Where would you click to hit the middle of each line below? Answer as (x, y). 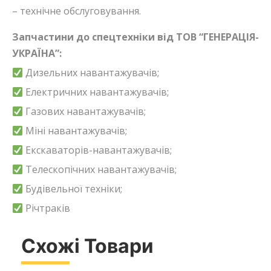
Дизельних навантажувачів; (91, 72)
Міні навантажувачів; (75, 130)
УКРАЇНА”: (37, 53)
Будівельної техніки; (73, 188)
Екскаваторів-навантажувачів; (98, 150)
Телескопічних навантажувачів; (100, 169)
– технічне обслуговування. (77, 11)
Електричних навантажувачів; (96, 92)
